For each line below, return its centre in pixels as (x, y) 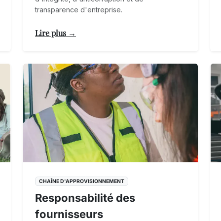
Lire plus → (55, 33)
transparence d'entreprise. (79, 9)
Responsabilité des (85, 198)
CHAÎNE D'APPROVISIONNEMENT (81, 181)
